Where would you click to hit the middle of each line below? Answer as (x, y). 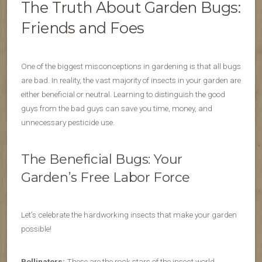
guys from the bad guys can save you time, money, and (117, 108)
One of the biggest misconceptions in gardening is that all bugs (131, 66)
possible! (36, 229)
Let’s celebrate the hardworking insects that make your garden (129, 215)
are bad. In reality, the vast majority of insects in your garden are (131, 80)
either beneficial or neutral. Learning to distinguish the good (123, 94)
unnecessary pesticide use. (68, 123)
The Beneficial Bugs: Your (102, 159)
